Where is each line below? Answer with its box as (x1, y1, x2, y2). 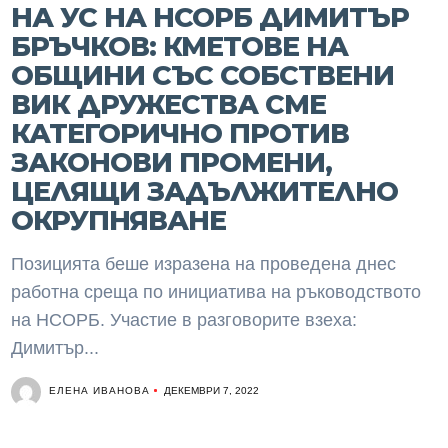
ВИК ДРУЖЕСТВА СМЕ (11, 88, 327, 121)
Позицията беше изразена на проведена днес (11, 254, 397, 274)
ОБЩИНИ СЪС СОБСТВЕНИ (11, 59, 395, 92)
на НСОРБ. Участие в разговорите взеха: (11, 310, 358, 330)
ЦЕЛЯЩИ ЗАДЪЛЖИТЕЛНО (11, 175, 399, 208)
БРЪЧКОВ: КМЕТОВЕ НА (11, 30, 349, 63)
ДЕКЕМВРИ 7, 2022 (164, 385, 260, 396)
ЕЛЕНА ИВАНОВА (49, 383, 151, 398)
